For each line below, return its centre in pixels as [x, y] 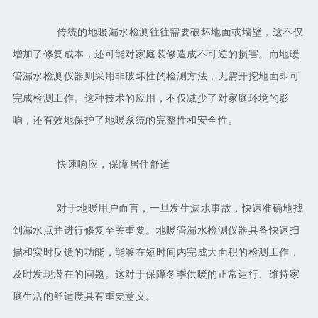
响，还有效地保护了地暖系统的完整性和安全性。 [125, 121]
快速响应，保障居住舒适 [103, 165]
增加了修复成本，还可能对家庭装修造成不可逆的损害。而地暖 [156, 55]
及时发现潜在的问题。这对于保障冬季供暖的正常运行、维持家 [156, 275]
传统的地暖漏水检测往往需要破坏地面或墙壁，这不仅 [170, 33]
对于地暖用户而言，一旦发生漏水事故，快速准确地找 [170, 209]
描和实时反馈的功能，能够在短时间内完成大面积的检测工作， [156, 253]
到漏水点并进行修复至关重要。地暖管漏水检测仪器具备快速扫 [156, 231]
